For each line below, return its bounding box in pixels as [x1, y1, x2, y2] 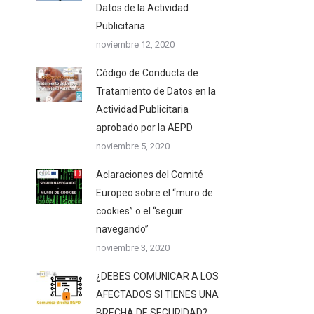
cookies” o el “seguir [96, 205, 183, 217]
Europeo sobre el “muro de [96, 187, 213, 198]
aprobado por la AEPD [96, 122, 193, 133]
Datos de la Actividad [96, 2, 189, 13]
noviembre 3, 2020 [96, 243, 170, 253]
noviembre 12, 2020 [96, 39, 175, 50]
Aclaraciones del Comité [96, 169, 203, 180]
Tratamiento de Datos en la [96, 86, 216, 97]
